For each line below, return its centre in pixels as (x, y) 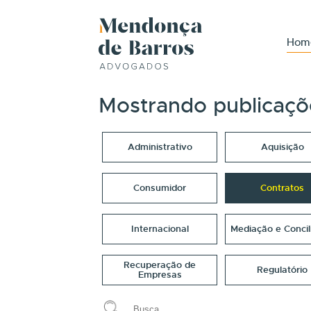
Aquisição (282, 147)
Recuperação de (160, 265)
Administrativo (160, 147)
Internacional (160, 229)
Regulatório (283, 270)
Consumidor (160, 188)
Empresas (160, 275)
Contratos (283, 188)
